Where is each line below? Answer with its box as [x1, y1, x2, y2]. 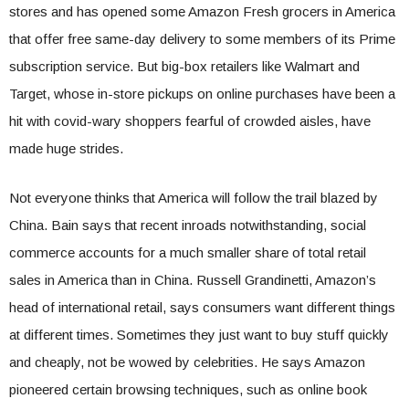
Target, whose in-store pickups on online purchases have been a [9, 86, 395, 101]
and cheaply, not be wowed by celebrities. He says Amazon [9, 354, 365, 370]
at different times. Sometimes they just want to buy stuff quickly [9, 327, 389, 342]
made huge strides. [9, 141, 123, 156]
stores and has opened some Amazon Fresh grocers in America [9, 4, 395, 19]
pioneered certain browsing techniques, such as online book [9, 382, 367, 397]
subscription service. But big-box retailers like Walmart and [9, 58, 360, 74]
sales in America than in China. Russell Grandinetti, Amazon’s [9, 272, 376, 288]
